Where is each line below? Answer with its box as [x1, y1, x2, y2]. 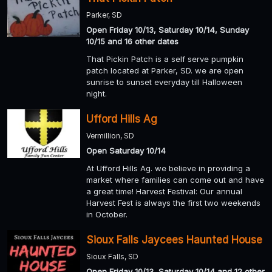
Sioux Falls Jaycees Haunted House [86, 234, 262, 246]
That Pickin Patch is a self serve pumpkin [86, 54, 243, 64]
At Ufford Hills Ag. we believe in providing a [86, 163, 250, 174]
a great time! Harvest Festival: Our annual [86, 186, 242, 197]
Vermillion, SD [86, 131, 134, 141]
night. [86, 89, 107, 99]
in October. [86, 209, 127, 220]
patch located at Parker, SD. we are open [86, 66, 243, 76]
